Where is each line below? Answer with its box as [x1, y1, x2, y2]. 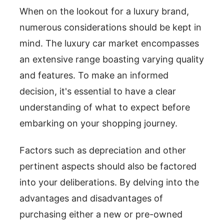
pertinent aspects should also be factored [19, 161, 196, 171]
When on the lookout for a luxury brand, [19, 6, 189, 16]
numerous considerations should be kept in [19, 22, 201, 32]
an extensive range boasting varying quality [19, 54, 204, 64]
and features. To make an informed [19, 70, 168, 80]
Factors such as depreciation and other [19, 145, 186, 155]
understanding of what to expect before [19, 102, 190, 112]
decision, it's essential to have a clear [19, 86, 176, 96]
